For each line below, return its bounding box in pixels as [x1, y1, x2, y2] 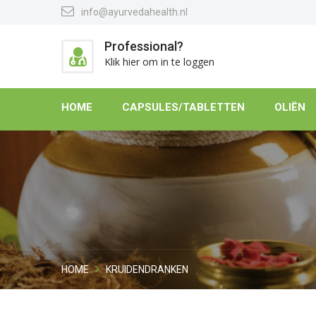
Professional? [104, 38, 183, 54]
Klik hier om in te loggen [104, 54, 214, 68]
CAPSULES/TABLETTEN [122, 101, 245, 114]
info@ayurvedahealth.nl [81, 6, 188, 18]
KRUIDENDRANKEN [106, 264, 188, 275]
